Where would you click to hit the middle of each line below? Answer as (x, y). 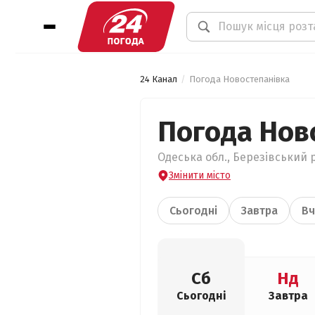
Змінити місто (200, 175)
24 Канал (159, 79)
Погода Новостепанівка (239, 79)
